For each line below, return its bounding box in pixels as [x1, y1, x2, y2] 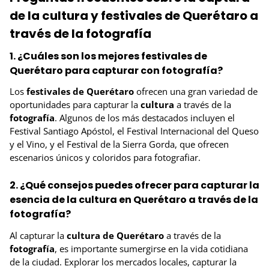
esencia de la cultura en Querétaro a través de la [10, 193, 258, 207]
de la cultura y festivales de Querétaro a [10, 7, 258, 25]
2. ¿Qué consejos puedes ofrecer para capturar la [10, 178, 259, 193]
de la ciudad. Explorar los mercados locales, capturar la [10, 255, 237, 268]
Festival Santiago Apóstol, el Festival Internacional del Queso [10, 125, 259, 138]
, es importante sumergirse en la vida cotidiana [55, 242, 248, 255]
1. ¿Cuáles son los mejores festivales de [10, 49, 207, 64]
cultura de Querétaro [67, 229, 164, 241]
